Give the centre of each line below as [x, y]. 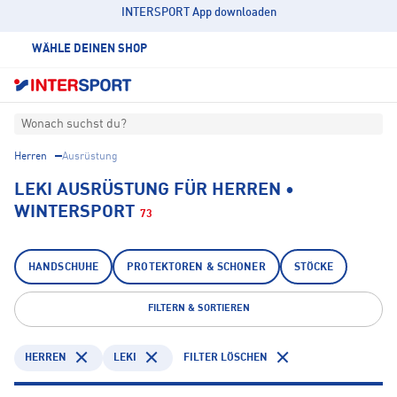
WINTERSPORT [74, 213]
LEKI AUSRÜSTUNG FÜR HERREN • [154, 191]
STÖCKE [314, 268]
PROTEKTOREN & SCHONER [196, 268]
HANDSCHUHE [64, 268]
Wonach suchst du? [74, 125]
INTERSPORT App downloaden [198, 13]
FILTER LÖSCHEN [226, 358]
